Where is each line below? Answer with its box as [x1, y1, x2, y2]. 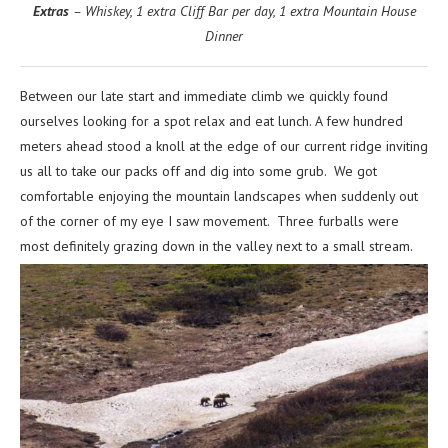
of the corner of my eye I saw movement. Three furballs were [20, 211, 399, 230]
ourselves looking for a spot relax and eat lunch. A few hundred [20, 111, 403, 130]
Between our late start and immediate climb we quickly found [20, 86, 388, 105]
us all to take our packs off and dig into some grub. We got [20, 161, 377, 180]
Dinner [205, 26, 243, 45]
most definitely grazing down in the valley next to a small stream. [20, 236, 416, 255]
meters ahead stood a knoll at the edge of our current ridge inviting [20, 136, 428, 155]
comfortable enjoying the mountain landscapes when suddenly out [20, 186, 418, 205]
